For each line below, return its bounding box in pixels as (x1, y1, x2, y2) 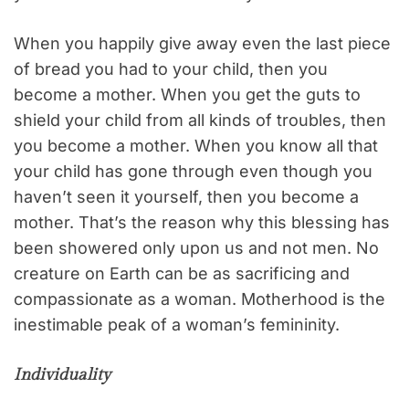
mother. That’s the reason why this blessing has (14, 213, 390, 233)
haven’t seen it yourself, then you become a (14, 187, 359, 207)
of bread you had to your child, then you (14, 59, 328, 79)
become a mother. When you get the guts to (14, 85, 361, 105)
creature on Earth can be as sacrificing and (14, 264, 350, 284)
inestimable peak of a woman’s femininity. (14, 315, 340, 335)
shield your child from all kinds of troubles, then (14, 110, 386, 131)
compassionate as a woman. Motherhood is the (14, 289, 385, 309)
